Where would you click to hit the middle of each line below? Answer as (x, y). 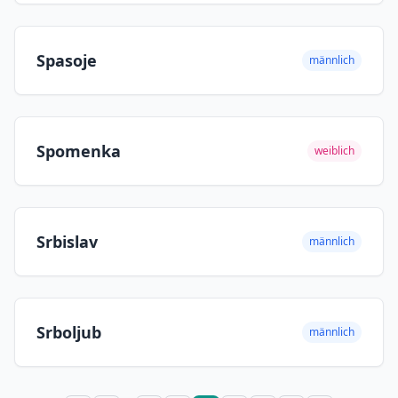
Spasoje (67, 60)
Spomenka (79, 151)
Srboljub (69, 332)
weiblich (334, 151)
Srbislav (67, 242)
